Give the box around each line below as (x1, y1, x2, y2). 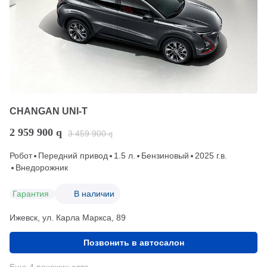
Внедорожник (15, 163, 68, 173)
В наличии (74, 188, 114, 198)
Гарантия (13, 188, 49, 198)
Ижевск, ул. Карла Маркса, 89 (10, 213, 126, 223)
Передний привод (38, 151, 108, 161)
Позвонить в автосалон (83, 238, 184, 248)
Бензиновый (141, 151, 189, 161)
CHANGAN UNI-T (10, 106, 88, 117)
